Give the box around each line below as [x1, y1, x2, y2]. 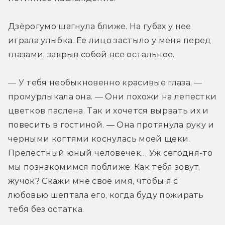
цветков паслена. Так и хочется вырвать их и [8, 105, 209, 116]
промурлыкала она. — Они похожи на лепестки [8, 91, 217, 101]
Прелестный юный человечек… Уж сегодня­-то [8, 148, 213, 158]
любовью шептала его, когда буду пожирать [8, 190, 204, 200]
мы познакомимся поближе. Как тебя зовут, [8, 162, 200, 172]
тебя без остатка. [8, 204, 84, 214]
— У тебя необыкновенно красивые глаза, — [8, 77, 202, 87]
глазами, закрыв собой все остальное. [8, 49, 175, 59]
